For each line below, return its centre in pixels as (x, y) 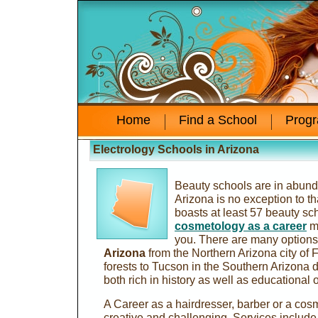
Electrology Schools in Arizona (176, 149)
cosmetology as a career (241, 226)
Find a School (218, 120)
